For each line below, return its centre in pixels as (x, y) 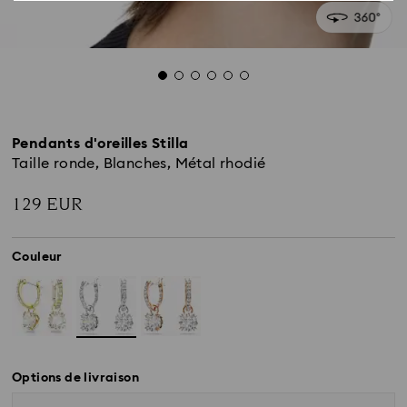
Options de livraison (75, 378)
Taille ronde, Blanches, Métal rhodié (139, 164)
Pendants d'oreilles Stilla (100, 144)
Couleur (37, 257)
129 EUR (47, 204)
